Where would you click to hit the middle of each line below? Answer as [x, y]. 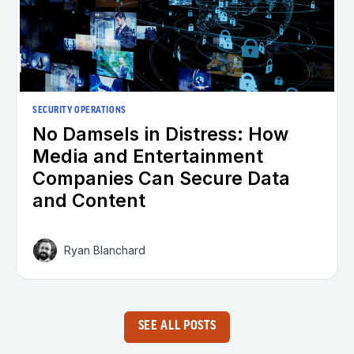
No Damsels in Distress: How [160, 134]
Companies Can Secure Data [161, 178]
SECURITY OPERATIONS [79, 110]
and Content [89, 200]
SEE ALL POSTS [177, 327]
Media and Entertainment [148, 156]
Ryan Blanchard [105, 250]
